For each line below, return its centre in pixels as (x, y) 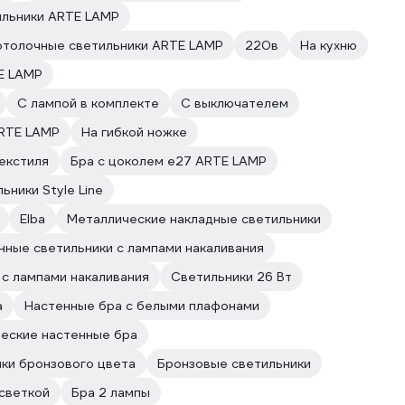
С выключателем (235, 103)
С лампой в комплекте (88, 103)
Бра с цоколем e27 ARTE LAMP (169, 161)
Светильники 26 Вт (231, 277)
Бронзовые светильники (234, 363)
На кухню (329, 45)
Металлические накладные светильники (194, 219)
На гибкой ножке (134, 132)
